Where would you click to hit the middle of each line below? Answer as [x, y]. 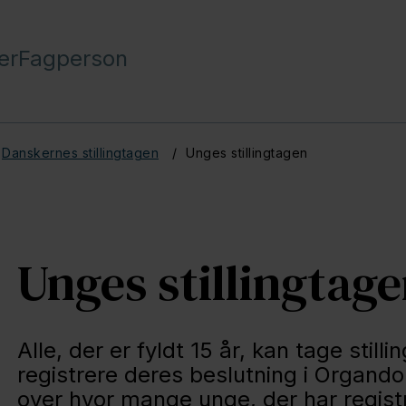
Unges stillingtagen [247, 152]
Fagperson [73, 58]
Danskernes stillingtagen [80, 152]
